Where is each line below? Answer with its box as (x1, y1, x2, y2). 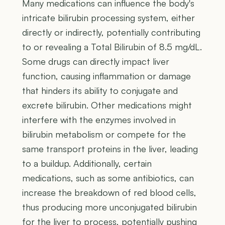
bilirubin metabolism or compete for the (22, 129, 186, 140)
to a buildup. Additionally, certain (22, 158, 152, 169)
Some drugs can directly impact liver (22, 56, 169, 67)
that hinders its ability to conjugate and (22, 85, 178, 96)
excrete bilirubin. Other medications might (22, 99, 192, 111)
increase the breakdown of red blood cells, (22, 187, 196, 198)
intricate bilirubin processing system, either (22, 12, 195, 24)
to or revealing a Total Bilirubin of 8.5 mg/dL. (22, 41, 202, 53)
